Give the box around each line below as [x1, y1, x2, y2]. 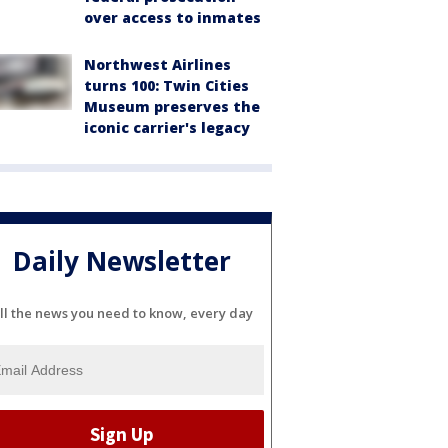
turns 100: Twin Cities [84, 76, 249, 95]
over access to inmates [84, 8, 261, 27]
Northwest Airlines [84, 55, 231, 74]
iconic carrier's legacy [84, 118, 250, 137]
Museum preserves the [84, 97, 260, 116]
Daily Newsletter [13, 243, 231, 280]
